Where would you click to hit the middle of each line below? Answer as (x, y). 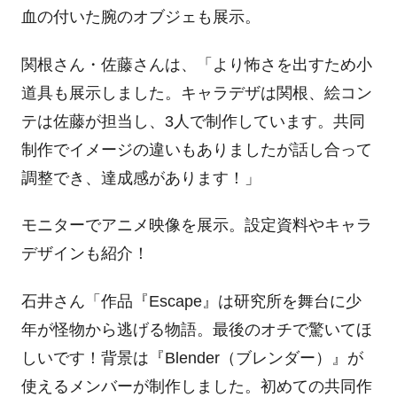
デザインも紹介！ (85, 254)
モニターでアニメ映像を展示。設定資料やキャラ (196, 226)
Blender (192, 358)
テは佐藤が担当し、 (93, 121)
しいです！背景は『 (93, 358)
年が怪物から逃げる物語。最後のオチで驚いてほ (196, 329)
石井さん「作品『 (85, 301)
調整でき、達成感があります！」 (140, 178)
